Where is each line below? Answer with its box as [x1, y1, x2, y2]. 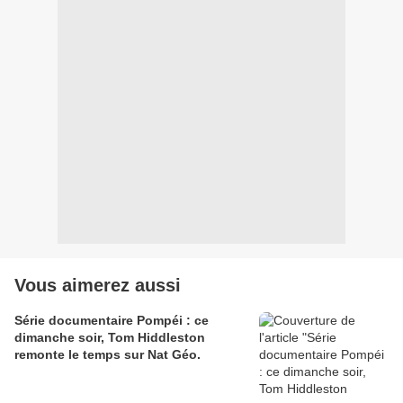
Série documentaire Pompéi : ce [14, 313, 209, 328]
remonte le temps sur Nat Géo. [14, 347, 201, 363]
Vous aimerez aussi [14, 275, 181, 296]
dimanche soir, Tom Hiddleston [14, 330, 205, 345]
